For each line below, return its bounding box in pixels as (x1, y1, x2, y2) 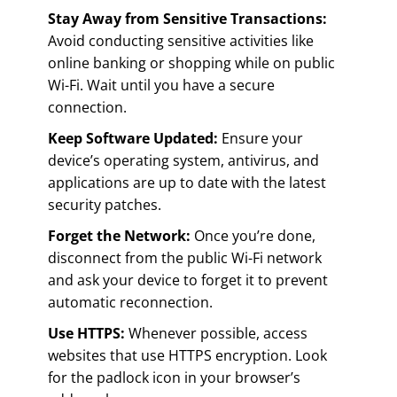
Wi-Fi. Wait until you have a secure (48, 74, 275, 95)
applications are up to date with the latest (48, 172, 326, 192)
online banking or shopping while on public (48, 52, 335, 73)
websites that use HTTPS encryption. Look (48, 345, 327, 365)
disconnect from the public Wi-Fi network (48, 247, 322, 268)
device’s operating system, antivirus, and (48, 150, 319, 170)
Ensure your (218, 128, 303, 148)
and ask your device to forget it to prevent (48, 269, 328, 290)
